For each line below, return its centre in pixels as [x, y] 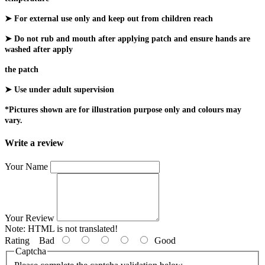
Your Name [26, 167]
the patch [22, 69]
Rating [17, 241]
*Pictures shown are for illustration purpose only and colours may [123, 109]
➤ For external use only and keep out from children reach [109, 18]
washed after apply [39, 49]
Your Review [30, 218]
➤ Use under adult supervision [59, 89]
